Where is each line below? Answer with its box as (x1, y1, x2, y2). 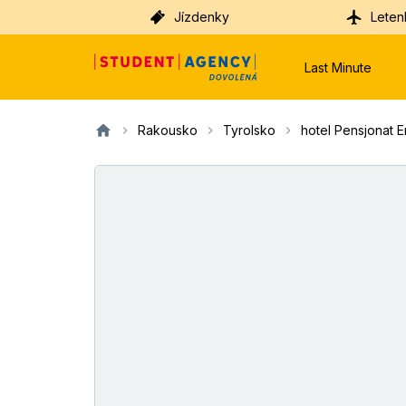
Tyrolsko (223, 122, 275, 138)
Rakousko (138, 122, 198, 138)
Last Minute (304, 59, 372, 75)
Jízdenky (174, 9, 229, 24)
